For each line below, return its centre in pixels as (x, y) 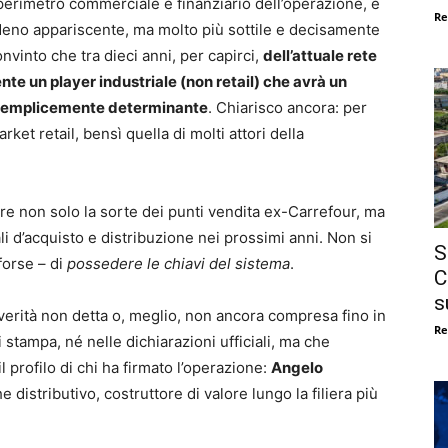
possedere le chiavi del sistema (178, 263)
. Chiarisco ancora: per (287, 107)
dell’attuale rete (320, 55)
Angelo (297, 367)
